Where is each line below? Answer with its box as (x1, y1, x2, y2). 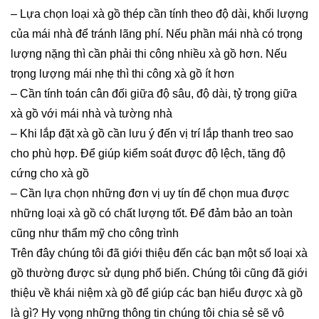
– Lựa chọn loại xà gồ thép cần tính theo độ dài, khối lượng (11, 8, 308, 21)
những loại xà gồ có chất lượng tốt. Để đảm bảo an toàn (11, 207, 293, 220)
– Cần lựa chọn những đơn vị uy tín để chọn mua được (11, 187, 289, 200)
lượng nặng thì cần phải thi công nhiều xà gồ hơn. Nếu (11, 48, 287, 61)
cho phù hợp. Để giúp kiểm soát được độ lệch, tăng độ (11, 147, 286, 160)
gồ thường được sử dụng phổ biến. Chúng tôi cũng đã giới (11, 267, 308, 280)
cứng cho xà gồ (11, 167, 89, 180)
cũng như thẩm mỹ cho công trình (11, 227, 179, 240)
